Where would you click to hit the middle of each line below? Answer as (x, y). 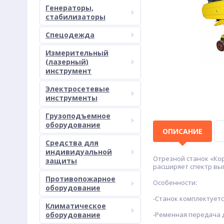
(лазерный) (67, 62)
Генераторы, (69, 8)
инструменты (71, 98)
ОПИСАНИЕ (182, 131)
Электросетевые (77, 89)
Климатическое (76, 206)
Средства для (72, 143)
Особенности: (175, 182)
